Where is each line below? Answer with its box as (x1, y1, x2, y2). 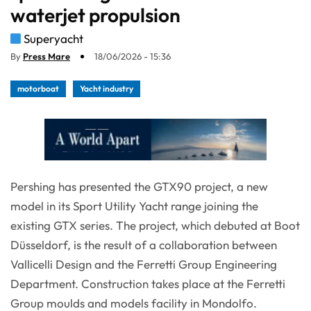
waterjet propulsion (10, 3, 180, 28)
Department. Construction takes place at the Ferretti (10, 276, 285, 292)
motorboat (17, 83, 59, 94)
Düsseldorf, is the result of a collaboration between (10, 237, 277, 253)
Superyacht (24, 31, 83, 47)
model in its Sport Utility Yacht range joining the (10, 199, 258, 214)
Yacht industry (80, 83, 133, 94)
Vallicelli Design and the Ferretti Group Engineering (10, 257, 277, 272)
